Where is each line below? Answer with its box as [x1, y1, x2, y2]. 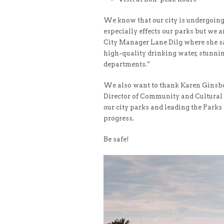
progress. [103, 114, 134, 122]
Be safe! [103, 135, 129, 143]
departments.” [103, 60, 150, 68]
